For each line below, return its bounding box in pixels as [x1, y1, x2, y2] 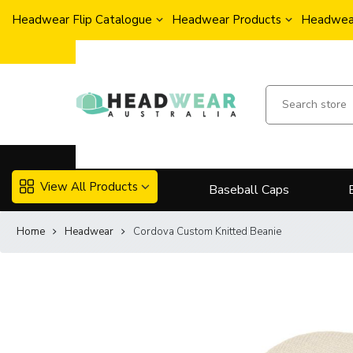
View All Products [40, 178, 138, 195]
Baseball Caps [209, 181, 289, 199]
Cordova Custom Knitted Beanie [133, 225, 281, 240]
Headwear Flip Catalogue [12, 12, 152, 28]
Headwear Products [172, 12, 281, 28]
